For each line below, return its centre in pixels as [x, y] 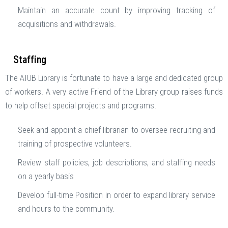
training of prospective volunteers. [75, 144]
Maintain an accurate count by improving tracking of [117, 10]
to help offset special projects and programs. [81, 106]
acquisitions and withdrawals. [67, 24]
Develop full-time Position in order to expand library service [117, 195]
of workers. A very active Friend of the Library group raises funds [114, 92]
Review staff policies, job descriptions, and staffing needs [117, 163]
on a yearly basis [46, 176]
